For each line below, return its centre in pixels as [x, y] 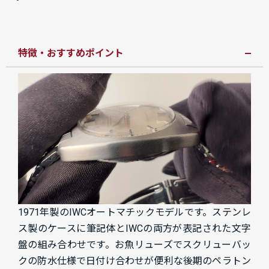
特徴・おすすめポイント [71, 53]
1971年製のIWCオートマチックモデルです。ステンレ [134, 212]
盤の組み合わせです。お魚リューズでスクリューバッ [134, 244]
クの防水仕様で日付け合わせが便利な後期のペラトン [134, 261]
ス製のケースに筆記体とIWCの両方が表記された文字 [134, 228]
